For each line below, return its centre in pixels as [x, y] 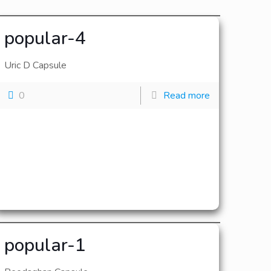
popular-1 [45, 245]
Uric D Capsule [36, 65]
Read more [186, 96]
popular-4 [45, 38]
